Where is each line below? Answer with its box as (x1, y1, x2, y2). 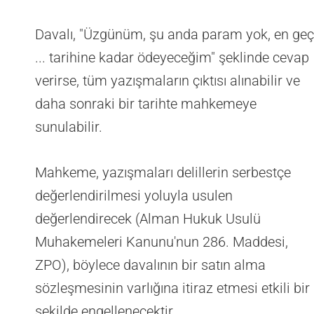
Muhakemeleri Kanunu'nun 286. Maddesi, (35, 233, 288, 251)
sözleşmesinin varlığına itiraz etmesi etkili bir (35, 280, 310, 297)
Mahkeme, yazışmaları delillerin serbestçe (35, 164, 291, 182)
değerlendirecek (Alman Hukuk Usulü (35, 210, 261, 228)
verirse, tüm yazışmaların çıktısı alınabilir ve (35, 72, 300, 90)
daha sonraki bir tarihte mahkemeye (35, 95, 257, 113)
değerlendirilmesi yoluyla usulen (35, 187, 233, 205)
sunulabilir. (35, 118, 102, 136)
